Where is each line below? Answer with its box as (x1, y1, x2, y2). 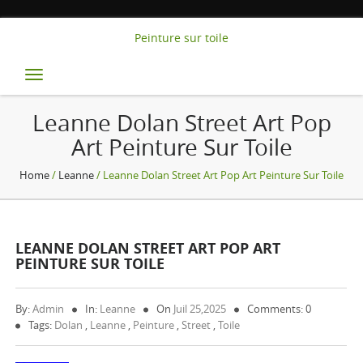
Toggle (33, 61, 117, 96)
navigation (33, 82, 172, 117)
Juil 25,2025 (173, 301, 227, 316)
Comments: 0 (247, 301, 312, 316)
